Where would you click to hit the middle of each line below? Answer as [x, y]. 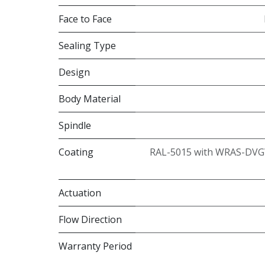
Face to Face [85, 19]
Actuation [80, 193]
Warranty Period [95, 246]
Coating [76, 152]
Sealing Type [87, 46]
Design [74, 72]
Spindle [75, 126]
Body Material [89, 99]
